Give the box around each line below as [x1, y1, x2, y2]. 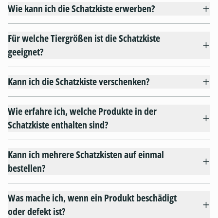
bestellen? [8, 162, 45, 175]
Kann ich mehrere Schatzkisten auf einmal [8, 148, 164, 162]
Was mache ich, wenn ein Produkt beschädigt [8, 191, 177, 205]
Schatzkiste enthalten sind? [8, 118, 108, 132]
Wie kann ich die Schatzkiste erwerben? [8, 2, 155, 16]
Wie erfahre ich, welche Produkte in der [8, 105, 157, 118]
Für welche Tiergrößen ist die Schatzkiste [8, 32, 160, 45]
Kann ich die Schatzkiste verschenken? [8, 75, 149, 89]
